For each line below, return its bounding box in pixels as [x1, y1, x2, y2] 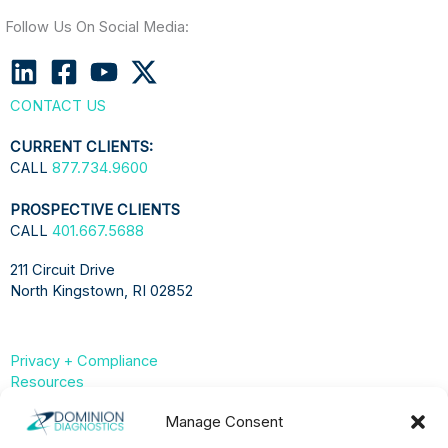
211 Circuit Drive [10, 261, 115, 280]
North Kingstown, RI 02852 [10, 282, 193, 301]
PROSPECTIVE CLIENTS [10, 201, 180, 220]
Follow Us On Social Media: [5, 18, 189, 37]
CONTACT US [10, 97, 106, 116]
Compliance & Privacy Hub [30, 411, 237, 432]
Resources [10, 372, 84, 391]
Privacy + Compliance [10, 351, 158, 370]
